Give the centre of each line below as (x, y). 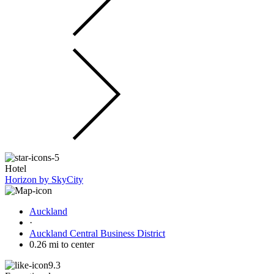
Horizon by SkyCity (44, 179)
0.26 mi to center (62, 244)
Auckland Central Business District (97, 233)
